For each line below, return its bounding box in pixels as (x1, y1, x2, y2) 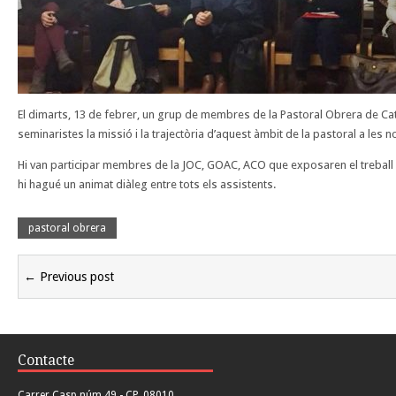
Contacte (18, 352, 75, 369)
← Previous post (24, 270, 114, 285)
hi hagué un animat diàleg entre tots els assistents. (18, 178, 277, 192)
